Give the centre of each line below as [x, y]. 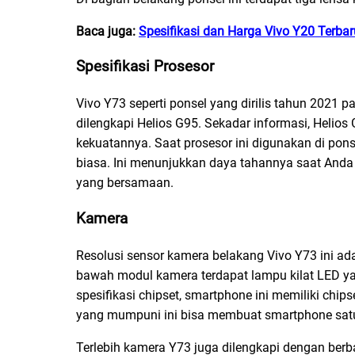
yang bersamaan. [126, 183]
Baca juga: [107, 31]
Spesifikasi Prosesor [145, 67]
